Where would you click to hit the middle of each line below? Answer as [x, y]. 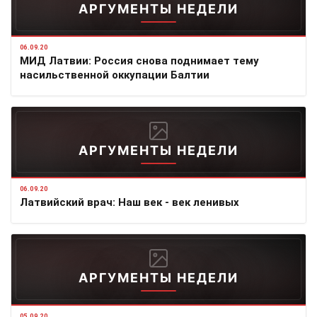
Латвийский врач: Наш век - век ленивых [129, 202]
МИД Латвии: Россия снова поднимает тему [139, 60]
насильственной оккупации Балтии [115, 75]
